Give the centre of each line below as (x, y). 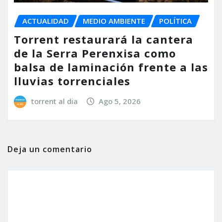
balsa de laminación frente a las (111, 67)
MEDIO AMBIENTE (114, 21)
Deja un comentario (50, 149)
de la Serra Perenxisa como (95, 53)
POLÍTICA (175, 21)
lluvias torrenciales (72, 81)
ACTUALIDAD (46, 21)
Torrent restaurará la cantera (104, 39)
